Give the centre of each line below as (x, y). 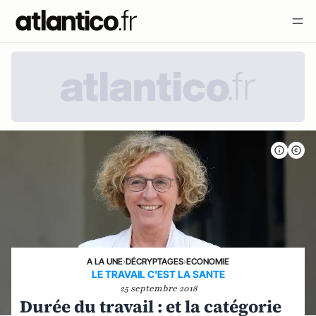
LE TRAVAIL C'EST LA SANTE (158, 274)
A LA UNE (105, 261)
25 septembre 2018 (158, 288)
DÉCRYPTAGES (154, 261)
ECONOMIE (208, 261)
